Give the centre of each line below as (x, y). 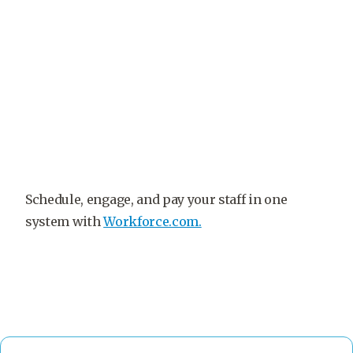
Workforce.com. (152, 221)
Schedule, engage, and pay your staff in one (156, 199)
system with (65, 221)
